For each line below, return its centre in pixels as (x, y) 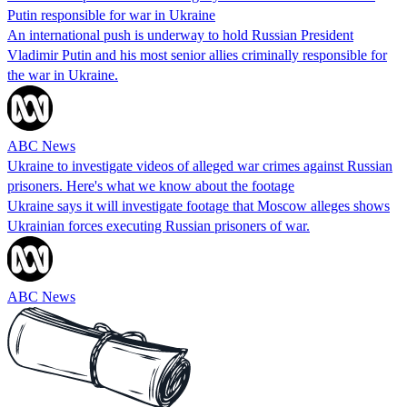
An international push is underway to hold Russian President (180, 35)
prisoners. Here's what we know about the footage (151, 185)
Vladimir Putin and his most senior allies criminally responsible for (197, 55)
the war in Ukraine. (63, 74)
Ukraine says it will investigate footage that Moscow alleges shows (199, 205)
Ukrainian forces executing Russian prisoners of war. (159, 225)
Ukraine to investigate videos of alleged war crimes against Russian (200, 165)
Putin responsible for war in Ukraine (111, 15)
